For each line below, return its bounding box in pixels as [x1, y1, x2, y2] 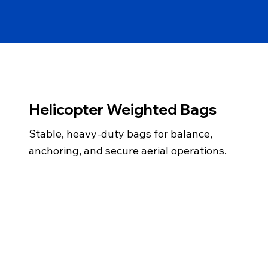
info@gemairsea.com [99, 185, 184, 196]
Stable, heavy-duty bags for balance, [29, 127, 212, 141]
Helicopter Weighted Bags [29, 100, 217, 119]
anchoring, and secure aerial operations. [29, 144, 227, 158]
